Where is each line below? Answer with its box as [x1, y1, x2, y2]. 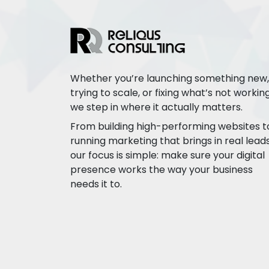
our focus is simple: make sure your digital [70, 148, 265, 162]
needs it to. [70, 177, 122, 191]
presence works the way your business [70, 163, 253, 177]
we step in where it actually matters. [70, 100, 243, 114]
